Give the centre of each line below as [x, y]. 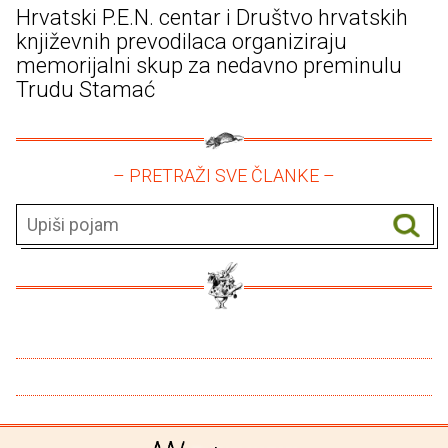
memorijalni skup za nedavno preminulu [209, 66]
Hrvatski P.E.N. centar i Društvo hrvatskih [212, 18]
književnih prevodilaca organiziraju [181, 42]
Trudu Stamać [85, 90]
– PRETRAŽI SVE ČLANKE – [224, 176]
